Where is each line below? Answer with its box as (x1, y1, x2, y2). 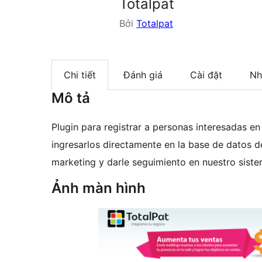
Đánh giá (123, 69, 163, 81)
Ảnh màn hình (51, 180, 146, 197)
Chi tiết (64, 69, 96, 81)
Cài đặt (190, 69, 222, 81)
